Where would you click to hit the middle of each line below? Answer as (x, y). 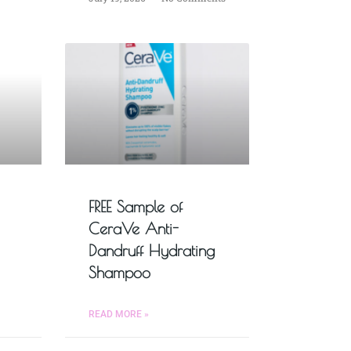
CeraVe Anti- (133, 229)
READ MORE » (118, 315)
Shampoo (119, 273)
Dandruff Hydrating (151, 251)
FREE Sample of (135, 207)
